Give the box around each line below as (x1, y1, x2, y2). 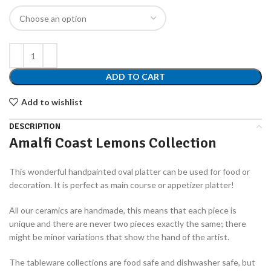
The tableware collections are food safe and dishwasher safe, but (9, 257, 255, 267)
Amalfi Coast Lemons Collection (9, 134, 217, 152)
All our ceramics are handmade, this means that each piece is (9, 205, 237, 215)
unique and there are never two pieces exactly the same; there (9, 218, 246, 229)
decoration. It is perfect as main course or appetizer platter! (9, 180, 234, 190)
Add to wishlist (21, 96, 83, 107)
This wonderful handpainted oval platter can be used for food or (9, 166, 250, 177)
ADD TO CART (106, 71, 165, 82)
